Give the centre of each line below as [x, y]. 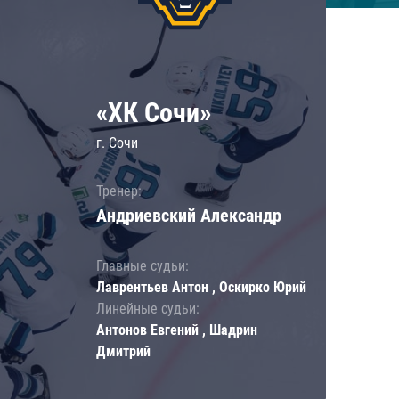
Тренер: [118, 191]
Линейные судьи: [147, 308]
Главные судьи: [142, 265]
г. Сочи [117, 142]
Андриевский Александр [188, 215]
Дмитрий [123, 351]
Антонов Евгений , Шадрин [176, 330]
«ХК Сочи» [153, 112]
